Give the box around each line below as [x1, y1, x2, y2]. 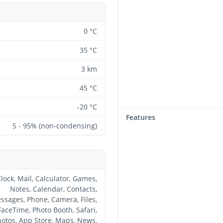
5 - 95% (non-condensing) [12, 120, 97, 130]
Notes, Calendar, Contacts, [10, 184, 97, 194]
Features [126, 112, 155, 122]
